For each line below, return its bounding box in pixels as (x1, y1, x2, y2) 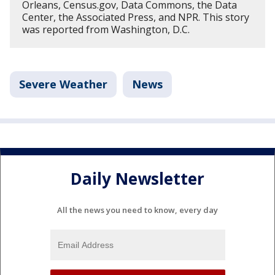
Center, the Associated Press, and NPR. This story (22, 10, 249, 25)
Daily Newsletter (71, 167, 204, 190)
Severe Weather (19, 77, 107, 92)
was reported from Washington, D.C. (22, 23, 192, 37)
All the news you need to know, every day (57, 204, 218, 216)
